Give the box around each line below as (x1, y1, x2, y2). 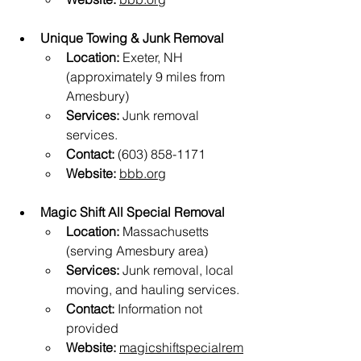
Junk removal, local (119, 262, 237, 279)
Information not (114, 301, 205, 317)
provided (66, 320, 118, 337)
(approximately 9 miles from (66, 68, 228, 85)
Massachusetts (119, 223, 212, 240)
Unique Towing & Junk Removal (40, 30, 224, 47)
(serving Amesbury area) (66, 243, 208, 259)
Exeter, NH (119, 49, 186, 66)
